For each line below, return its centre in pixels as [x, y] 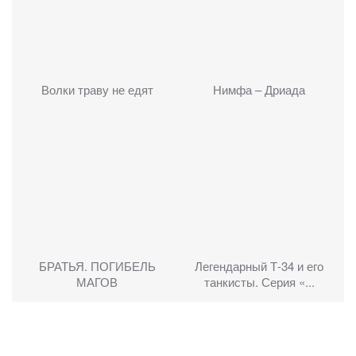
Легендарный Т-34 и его [259, 265]
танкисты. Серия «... [259, 281]
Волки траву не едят [97, 90]
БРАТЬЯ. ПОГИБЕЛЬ [97, 265]
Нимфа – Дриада [259, 90]
